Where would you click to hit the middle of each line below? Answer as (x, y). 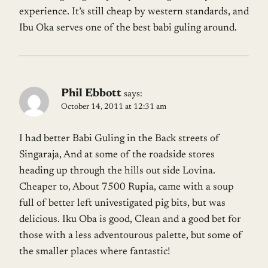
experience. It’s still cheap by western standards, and (134, 12)
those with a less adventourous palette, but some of (131, 236)
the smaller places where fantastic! (95, 252)
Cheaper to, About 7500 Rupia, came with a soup (127, 187)
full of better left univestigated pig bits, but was (122, 203)
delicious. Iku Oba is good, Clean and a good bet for (130, 220)
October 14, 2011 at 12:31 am (114, 107)
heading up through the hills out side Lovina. (117, 171)
